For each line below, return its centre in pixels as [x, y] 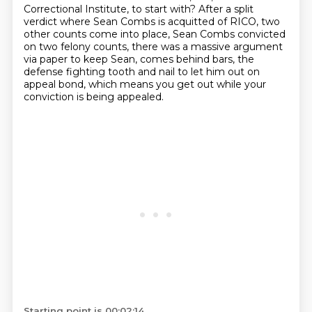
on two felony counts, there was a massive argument [153, 47]
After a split [226, 9]
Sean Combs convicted [229, 34]
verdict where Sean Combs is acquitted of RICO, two [151, 22]
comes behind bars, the [197, 59]
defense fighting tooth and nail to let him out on [141, 72]
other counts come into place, [98, 34]
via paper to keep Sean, [81, 59]
